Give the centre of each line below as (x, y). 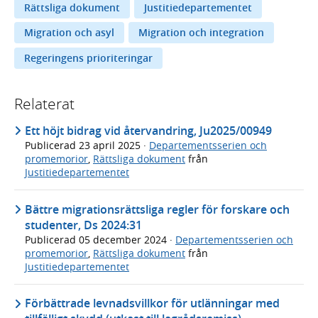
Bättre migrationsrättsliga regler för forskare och (157, 209)
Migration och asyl (69, 33)
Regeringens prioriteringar (88, 58)
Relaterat (44, 104)
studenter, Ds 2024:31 (83, 225)
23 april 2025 (111, 146)
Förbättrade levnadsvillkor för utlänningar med (152, 303)
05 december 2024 (124, 239)
